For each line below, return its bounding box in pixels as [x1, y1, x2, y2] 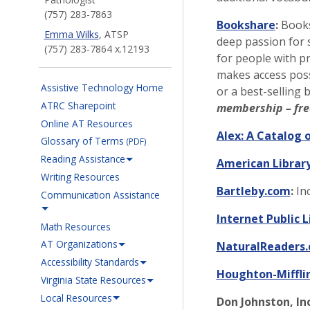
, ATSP [98, 27, 129, 41]
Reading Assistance [40, 152, 125, 166]
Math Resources [40, 219, 111, 233]
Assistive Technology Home [40, 81, 163, 95]
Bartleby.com [216, 183, 291, 199]
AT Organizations [40, 237, 118, 251]
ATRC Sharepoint [40, 98, 116, 112]
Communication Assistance [40, 188, 160, 201]
